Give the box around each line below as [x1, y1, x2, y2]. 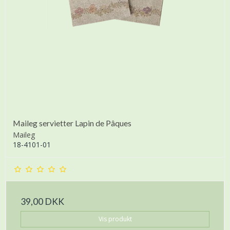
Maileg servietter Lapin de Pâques [13, 118, 131, 128]
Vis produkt [98, 215, 132, 224]
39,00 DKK [21, 196, 64, 207]
